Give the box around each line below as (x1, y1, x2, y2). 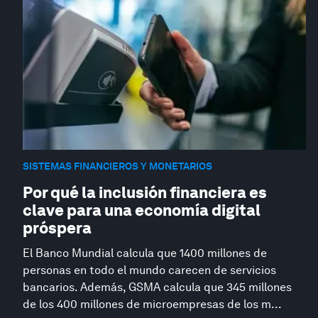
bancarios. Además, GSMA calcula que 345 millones (23, 280, 292, 294)
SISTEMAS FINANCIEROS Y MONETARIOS (23, 160, 212, 172)
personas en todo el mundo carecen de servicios (23, 263, 276, 277)
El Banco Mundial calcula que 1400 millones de (23, 246, 267, 260)
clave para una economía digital (23, 200, 261, 219)
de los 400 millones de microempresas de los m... (23, 297, 282, 311)
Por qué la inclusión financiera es (23, 182, 267, 202)
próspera (23, 218, 92, 237)
